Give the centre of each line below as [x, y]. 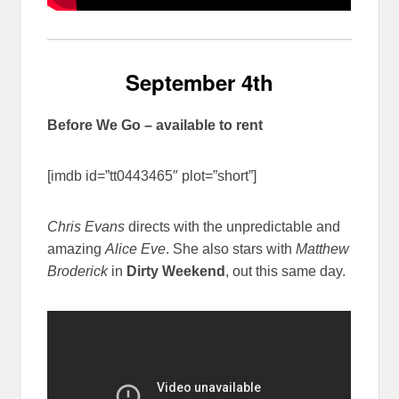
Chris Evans [86, 226]
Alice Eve [136, 248]
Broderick [78, 271]
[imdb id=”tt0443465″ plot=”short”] [152, 175]
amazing [77, 248]
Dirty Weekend [176, 271]
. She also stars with [231, 248]
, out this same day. [286, 271]
